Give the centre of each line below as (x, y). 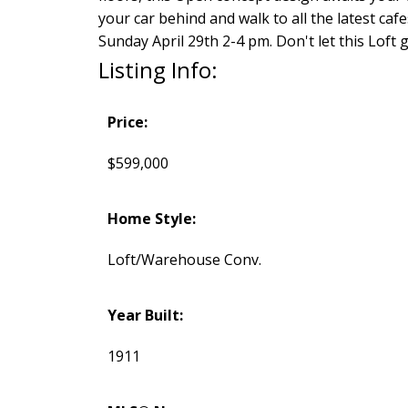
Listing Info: (158, 70)
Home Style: (151, 219)
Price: (127, 122)
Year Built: (145, 316)
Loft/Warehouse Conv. (184, 260)
